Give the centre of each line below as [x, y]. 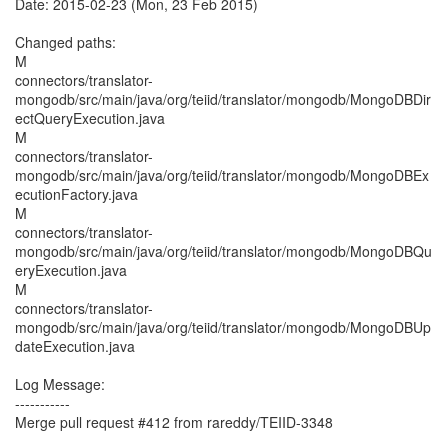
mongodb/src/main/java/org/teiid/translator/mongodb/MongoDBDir [223, 99]
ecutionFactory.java [76, 194]
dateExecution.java [75, 346]
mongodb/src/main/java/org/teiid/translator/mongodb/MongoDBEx [222, 175]
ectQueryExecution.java [90, 118]
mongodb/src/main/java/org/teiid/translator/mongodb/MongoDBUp [223, 327]
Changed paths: [65, 42]
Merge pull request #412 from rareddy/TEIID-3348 [174, 422]
